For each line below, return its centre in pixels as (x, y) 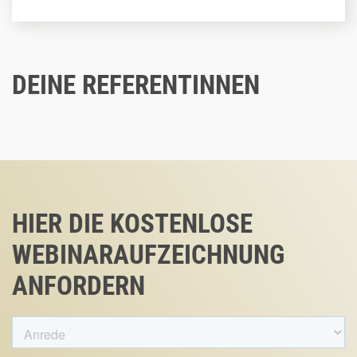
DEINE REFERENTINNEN (136, 84)
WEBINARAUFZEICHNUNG (148, 254)
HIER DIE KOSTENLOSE (132, 223)
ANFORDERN (78, 285)
